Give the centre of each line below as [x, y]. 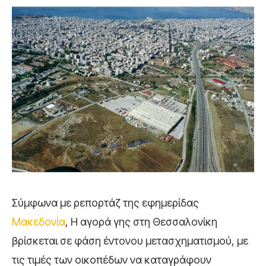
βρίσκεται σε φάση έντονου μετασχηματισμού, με [130, 241]
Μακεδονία [39, 222]
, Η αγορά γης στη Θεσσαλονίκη [141, 222]
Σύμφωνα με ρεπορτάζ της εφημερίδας [105, 203]
